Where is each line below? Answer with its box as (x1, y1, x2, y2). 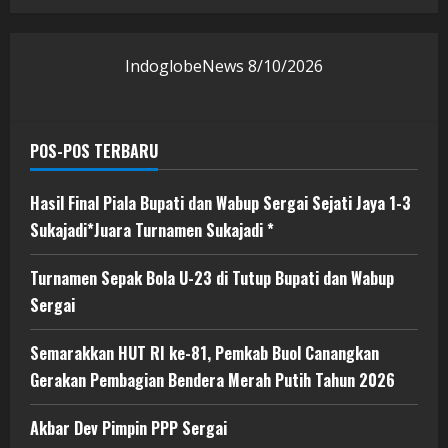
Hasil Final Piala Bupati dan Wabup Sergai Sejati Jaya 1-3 (30, 190, 411, 215)
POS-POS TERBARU (30, 138, 158, 163)
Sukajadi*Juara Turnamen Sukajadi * (30, 217, 274, 242)
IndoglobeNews (125, 54, 248, 77)
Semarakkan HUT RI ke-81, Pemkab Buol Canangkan (30, 340, 379, 365)
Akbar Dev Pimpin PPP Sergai (30, 415, 227, 440)
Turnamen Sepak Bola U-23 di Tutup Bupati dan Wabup (30, 265, 394, 290)
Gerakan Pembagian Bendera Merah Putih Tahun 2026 (30, 367, 395, 392)
